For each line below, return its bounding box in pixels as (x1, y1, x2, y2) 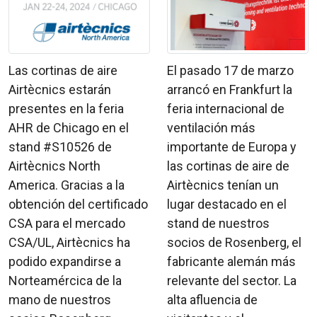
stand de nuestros (167, 216, 270, 231)
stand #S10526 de (8, 139, 112, 155)
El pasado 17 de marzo (167, 63, 294, 79)
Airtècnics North (8, 158, 100, 174)
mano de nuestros (8, 292, 111, 308)
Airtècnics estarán (8, 82, 111, 98)
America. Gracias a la (8, 178, 125, 193)
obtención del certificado (8, 197, 148, 212)
